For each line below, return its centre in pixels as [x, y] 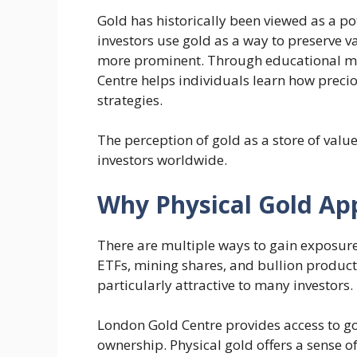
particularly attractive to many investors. [225, 284]
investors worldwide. [162, 160]
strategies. [130, 100]
